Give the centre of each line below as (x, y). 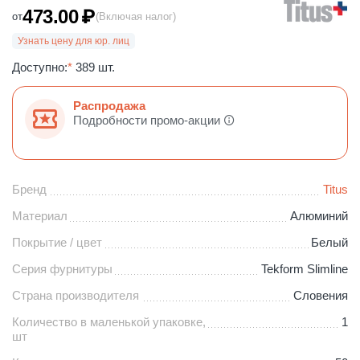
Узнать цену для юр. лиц (74, 41)
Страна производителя (76, 295)
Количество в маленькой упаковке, (109, 321)
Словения (321, 295)
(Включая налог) (135, 16)
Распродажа (109, 105)
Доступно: (40, 67)
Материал (40, 215)
